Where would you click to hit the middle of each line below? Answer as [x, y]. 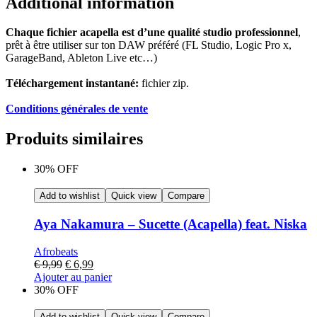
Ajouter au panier [73, 277]
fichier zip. [164, 83]
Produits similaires [74, 139]
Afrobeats [56, 251]
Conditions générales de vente [77, 109]
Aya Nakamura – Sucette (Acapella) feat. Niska [171, 224]
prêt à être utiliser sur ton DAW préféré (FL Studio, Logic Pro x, [149, 45]
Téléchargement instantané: [72, 83]
